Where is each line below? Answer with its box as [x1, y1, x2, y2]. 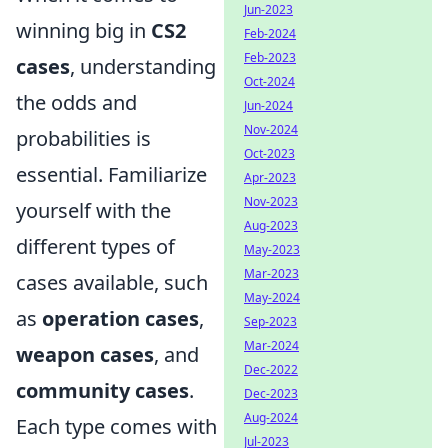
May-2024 [244, 289, 300, 306]
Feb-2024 [244, 25, 296, 42]
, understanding [70, 53, 216, 80]
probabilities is [16, 125, 151, 152]
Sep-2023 [244, 313, 297, 330]
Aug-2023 [244, 217, 298, 234]
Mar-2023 [244, 265, 299, 282]
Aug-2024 [244, 409, 298, 426]
